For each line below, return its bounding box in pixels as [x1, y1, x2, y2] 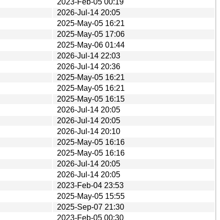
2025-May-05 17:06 [57, 29, 125, 38]
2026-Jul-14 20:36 [57, 62, 120, 71]
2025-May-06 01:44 [57, 40, 125, 49]
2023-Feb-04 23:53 [57, 181, 124, 190]
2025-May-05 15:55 [57, 192, 125, 200]
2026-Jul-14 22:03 [57, 51, 120, 60]
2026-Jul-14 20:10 [57, 127, 120, 136]
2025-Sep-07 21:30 [57, 202, 124, 211]
